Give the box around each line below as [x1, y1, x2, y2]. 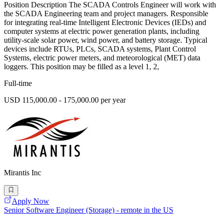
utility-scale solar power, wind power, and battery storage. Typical [4, 36, 207, 45]
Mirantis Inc [4, 168, 41, 177]
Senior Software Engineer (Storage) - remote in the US [4, 206, 173, 215]
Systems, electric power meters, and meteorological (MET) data [4, 54, 200, 62]
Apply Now [12, 197, 49, 206]
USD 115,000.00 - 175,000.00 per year [4, 96, 126, 105]
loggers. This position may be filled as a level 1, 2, [4, 62, 159, 71]
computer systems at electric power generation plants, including [4, 27, 199, 36]
